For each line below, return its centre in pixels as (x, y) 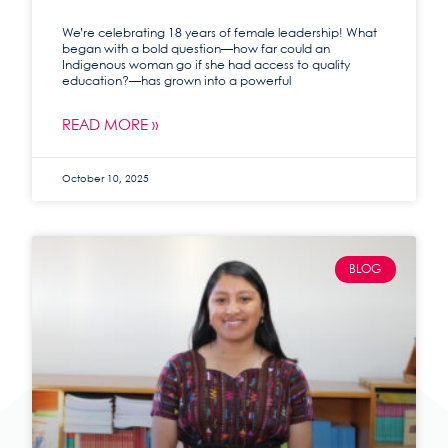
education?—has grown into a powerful (177, 82)
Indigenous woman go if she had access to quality (206, 66)
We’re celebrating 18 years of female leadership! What (220, 34)
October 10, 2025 (106, 179)
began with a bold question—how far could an (196, 50)
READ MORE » (110, 126)
